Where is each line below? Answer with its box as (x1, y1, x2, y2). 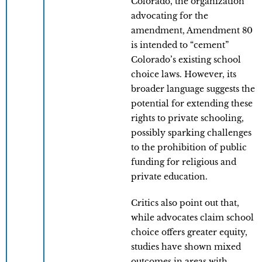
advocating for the (131, 11, 208, 22)
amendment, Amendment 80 (131, 25, 253, 36)
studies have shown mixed (131, 242, 241, 253)
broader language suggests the (131, 84, 255, 95)
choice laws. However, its (131, 69, 236, 80)
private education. (131, 171, 208, 182)
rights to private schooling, (131, 113, 244, 124)
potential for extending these (131, 98, 253, 109)
